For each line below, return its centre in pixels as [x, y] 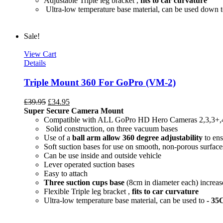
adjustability [181, 137]
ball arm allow [96, 137]
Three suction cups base [84, 182]
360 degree [141, 137]
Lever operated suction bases [89, 164]
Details [35, 63]
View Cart [40, 54]
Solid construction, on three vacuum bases [111, 128]
